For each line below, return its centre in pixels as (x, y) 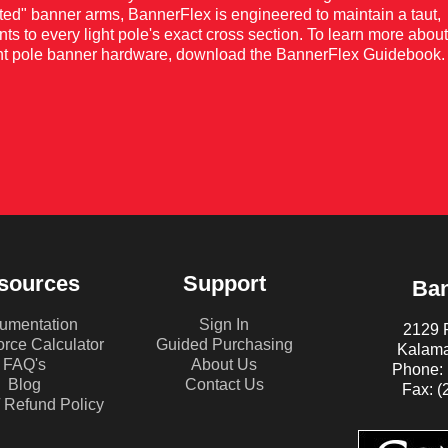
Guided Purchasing (224, 344)
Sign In (224, 324)
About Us (224, 364)
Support (224, 283)
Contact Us (224, 384)
